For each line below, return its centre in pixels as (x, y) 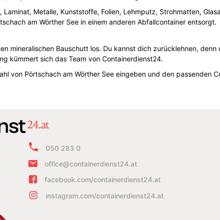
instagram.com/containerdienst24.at (105, 196)
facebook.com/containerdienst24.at (103, 179)
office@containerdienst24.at (91, 164)
